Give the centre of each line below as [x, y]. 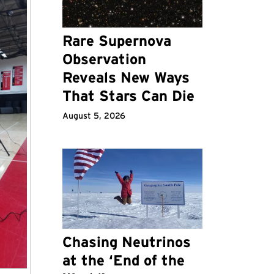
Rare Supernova [117, 41]
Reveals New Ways [126, 78]
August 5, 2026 [94, 116]
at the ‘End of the [123, 261]
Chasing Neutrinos [126, 242]
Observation [104, 59]
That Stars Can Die [128, 96]
